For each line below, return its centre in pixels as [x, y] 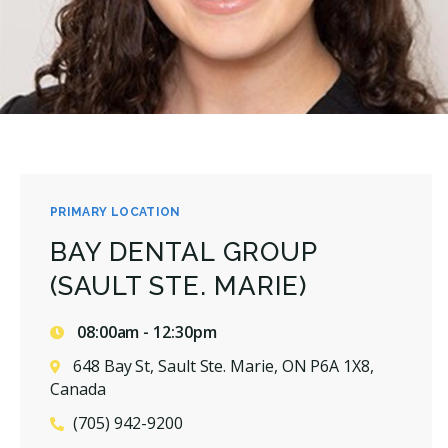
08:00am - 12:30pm [145, 331]
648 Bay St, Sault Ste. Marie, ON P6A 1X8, [223, 365]
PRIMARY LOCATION [115, 211]
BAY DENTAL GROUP [183, 251]
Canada [78, 388]
